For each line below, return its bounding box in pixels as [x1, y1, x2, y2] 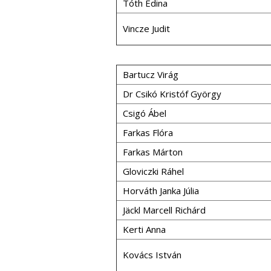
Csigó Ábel [123, 107, 166, 119]
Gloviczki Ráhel [123, 165, 184, 177]
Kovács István [123, 249, 181, 261]
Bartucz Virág [123, 68, 178, 80]
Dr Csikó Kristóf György [123, 88, 221, 100]
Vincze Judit [123, 22, 170, 34]
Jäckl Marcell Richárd [123, 204, 206, 216]
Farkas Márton [123, 146, 183, 158]
